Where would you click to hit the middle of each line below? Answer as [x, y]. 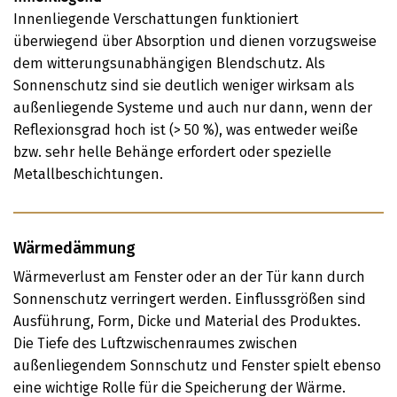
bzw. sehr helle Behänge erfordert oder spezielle [172, 152]
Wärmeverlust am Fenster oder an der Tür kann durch [189, 277]
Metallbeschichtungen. [88, 174]
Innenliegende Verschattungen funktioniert [156, 19]
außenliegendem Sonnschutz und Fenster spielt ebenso [197, 366]
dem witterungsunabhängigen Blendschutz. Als [169, 63]
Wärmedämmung [74, 248]
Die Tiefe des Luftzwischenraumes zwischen [156, 343]
